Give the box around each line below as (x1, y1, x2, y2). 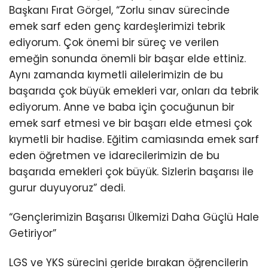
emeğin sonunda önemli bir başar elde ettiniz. (9, 51, 246, 66)
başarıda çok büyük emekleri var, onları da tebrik (9, 84, 258, 99)
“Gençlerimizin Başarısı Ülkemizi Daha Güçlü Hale (9, 210, 259, 225)
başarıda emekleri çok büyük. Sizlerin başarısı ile (9, 165, 254, 179)
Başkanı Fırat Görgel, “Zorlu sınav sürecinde (9, 3, 230, 18)
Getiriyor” (9, 226, 56, 241)
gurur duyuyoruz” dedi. (9, 181, 125, 196)
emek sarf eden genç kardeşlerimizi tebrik (9, 19, 225, 34)
